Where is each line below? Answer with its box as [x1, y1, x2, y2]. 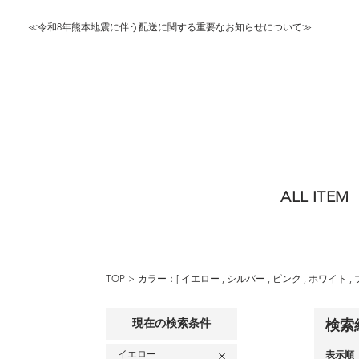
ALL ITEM [280, 191, 349, 206]
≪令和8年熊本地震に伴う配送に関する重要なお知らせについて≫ [28, 23, 312, 33]
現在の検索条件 [132, 318, 211, 329]
